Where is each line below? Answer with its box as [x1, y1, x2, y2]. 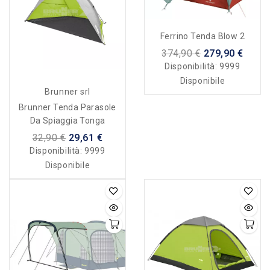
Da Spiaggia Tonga [30, 115, 105, 125]
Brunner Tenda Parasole [19, 102, 116, 112]
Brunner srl [45, 86, 90, 96]
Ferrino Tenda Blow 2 [160, 31, 245, 41]
